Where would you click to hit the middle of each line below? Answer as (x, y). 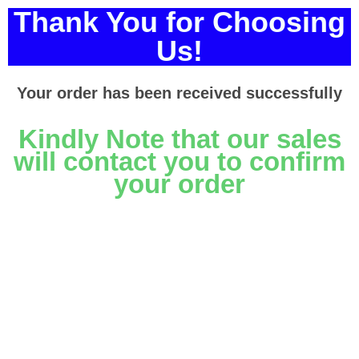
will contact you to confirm (179, 161)
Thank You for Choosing (179, 22)
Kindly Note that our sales (179, 139)
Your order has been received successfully (179, 93)
